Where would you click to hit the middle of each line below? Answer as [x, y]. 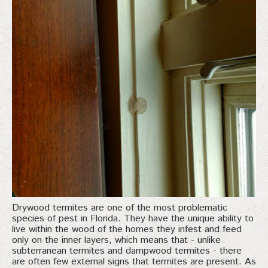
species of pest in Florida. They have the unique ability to [133, 218]
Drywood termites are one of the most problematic [120, 208]
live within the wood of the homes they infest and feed [127, 229]
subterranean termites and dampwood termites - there [127, 251]
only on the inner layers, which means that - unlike [116, 240]
